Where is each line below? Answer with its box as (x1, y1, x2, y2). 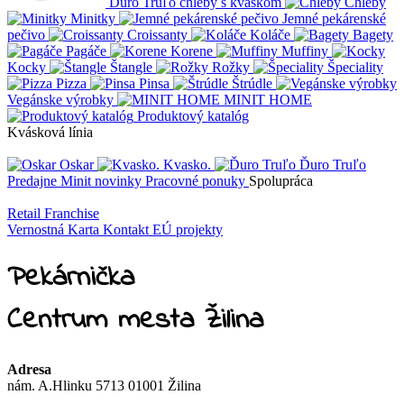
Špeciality (327, 59, 383, 75)
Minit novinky (60, 172, 142, 188)
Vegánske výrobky (7, 91, 114, 107)
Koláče (250, 26, 290, 42)
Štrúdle (232, 75, 272, 91)
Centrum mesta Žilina (7, 299, 263, 343)
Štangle (110, 59, 152, 75)
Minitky (70, 10, 115, 26)
